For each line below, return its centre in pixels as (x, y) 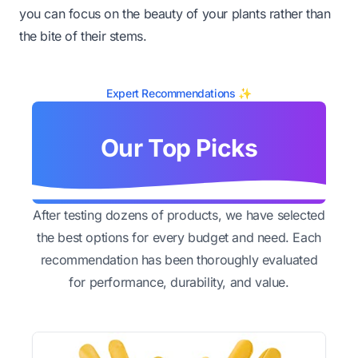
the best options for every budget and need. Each (179, 237)
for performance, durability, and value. (179, 282)
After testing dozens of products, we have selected (179, 215)
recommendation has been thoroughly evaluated (179, 259)
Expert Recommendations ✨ (179, 93)
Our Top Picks (179, 147)
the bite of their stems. (83, 36)
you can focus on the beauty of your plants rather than (175, 13)
